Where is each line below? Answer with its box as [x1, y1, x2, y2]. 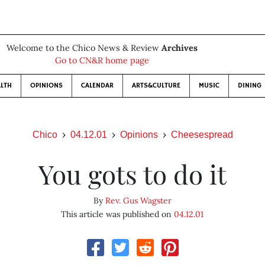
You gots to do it [38, 156, 227, 191]
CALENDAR [80, 81, 114, 90]
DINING [237, 81, 261, 90]
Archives [161, 43, 198, 53]
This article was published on [61, 209, 174, 219]
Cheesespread [170, 130, 233, 140]
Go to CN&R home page [54, 55, 149, 66]
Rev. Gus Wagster [105, 195, 172, 206]
